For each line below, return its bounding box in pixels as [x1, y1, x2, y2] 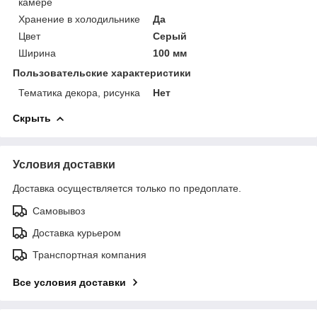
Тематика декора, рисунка [18, 86, 140, 98]
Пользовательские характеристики [13, 67, 191, 79]
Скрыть [13, 112, 51, 124]
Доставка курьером [33, 226, 121, 238]
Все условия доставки [13, 276, 126, 288]
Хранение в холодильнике [18, 13, 140, 25]
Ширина [18, 47, 56, 59]
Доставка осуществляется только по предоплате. [13, 182, 241, 194]
